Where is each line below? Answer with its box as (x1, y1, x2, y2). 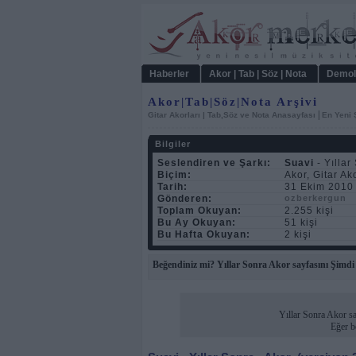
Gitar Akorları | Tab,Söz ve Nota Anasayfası (148, 110, 315, 119)
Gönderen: (157, 193, 212, 204)
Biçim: (157, 169, 192, 180)
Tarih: (157, 181, 188, 192)
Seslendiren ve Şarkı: (157, 157, 271, 168)
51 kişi (284, 217, 318, 228)
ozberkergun (284, 193, 346, 203)
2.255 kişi (284, 205, 334, 216)
